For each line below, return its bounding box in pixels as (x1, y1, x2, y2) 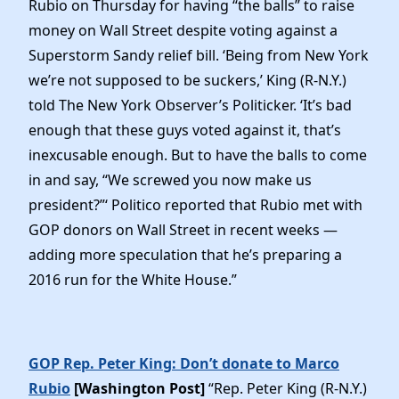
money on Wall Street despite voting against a (28, 20, 338, 40)
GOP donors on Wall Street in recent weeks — (28, 219, 338, 240)
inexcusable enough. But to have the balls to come (28, 144, 367, 165)
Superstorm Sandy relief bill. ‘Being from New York (28, 45, 369, 65)
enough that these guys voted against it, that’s (28, 119, 341, 140)
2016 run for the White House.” (28, 269, 237, 289)
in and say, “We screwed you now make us (28, 169, 312, 190)
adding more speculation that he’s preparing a (28, 244, 342, 265)
